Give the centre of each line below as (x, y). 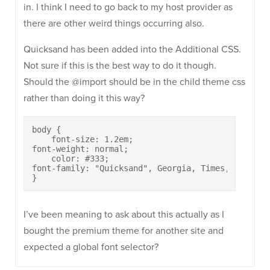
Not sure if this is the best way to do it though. (120, 66)
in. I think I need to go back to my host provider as (128, 7)
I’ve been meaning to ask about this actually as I (124, 215)
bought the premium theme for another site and (124, 231)
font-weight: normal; (80, 149)
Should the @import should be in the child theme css (134, 82)
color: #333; (71, 159)
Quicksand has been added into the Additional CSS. (132, 49)
